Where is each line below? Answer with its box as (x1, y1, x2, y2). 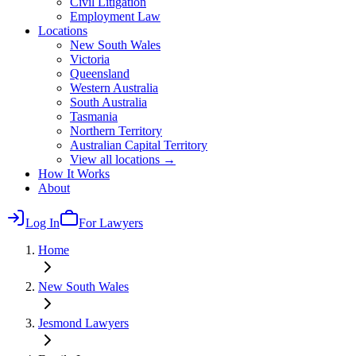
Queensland (70, 67, 130, 80)
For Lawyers (79, 216, 143, 230)
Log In (25, 216, 60, 230)
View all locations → (70, 153, 176, 166)
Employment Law (70, 10, 161, 23)
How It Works (38, 167, 110, 180)
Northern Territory (70, 124, 162, 137)
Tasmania (70, 110, 118, 123)
